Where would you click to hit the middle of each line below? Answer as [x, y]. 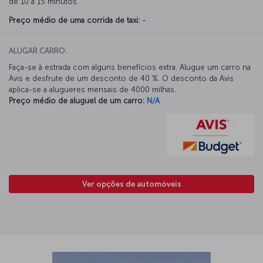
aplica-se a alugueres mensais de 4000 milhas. [92, 89]
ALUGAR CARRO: [38, 50]
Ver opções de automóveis [131, 184]
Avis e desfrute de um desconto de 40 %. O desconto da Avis [121, 78]
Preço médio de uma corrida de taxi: [74, 20]
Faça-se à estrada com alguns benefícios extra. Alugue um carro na [130, 67]
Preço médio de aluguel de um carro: [77, 100]
